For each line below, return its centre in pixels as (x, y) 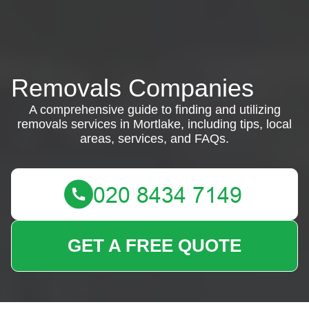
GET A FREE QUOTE (154, 246)
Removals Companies (132, 88)
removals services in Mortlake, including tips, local (154, 124)
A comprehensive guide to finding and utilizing (154, 110)
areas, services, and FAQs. (154, 139)
